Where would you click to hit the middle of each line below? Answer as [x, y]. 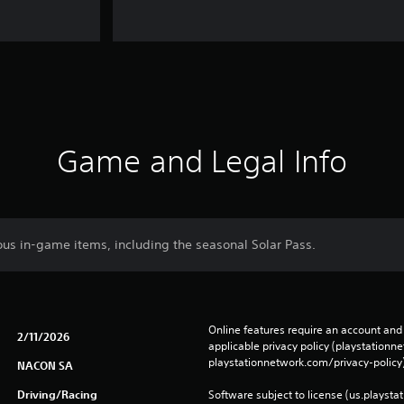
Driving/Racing [57, 394]
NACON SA [45, 365]
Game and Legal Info [202, 161]
